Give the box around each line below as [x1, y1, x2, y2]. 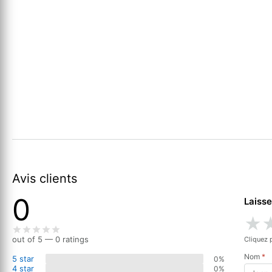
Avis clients [12, 171, 77, 186]
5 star [12, 254, 34, 264]
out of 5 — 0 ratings [12, 234, 89, 245]
